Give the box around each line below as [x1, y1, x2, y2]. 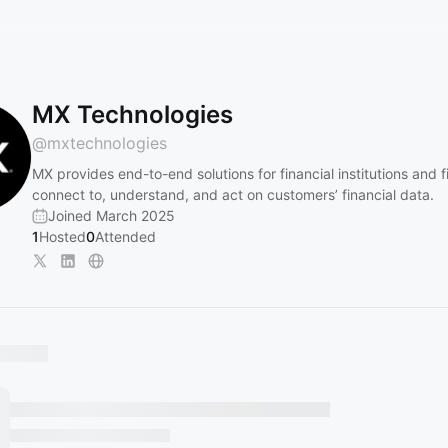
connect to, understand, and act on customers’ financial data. [32, 186, 434, 203]
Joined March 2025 [48, 207, 175, 224]
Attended [95, 228, 156, 245]
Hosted [39, 228, 86, 245]
